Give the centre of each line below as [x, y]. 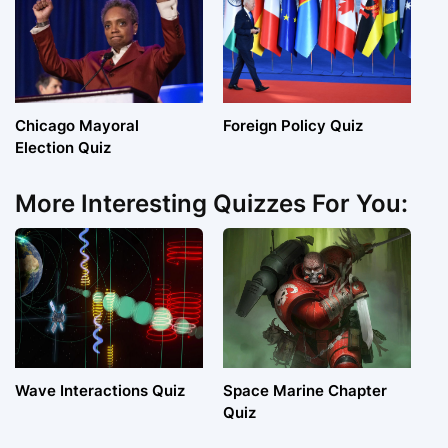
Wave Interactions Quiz [100, 391]
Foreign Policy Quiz [292, 126]
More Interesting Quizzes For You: [211, 204]
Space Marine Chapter [304, 391]
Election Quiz [63, 148]
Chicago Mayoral [77, 126]
